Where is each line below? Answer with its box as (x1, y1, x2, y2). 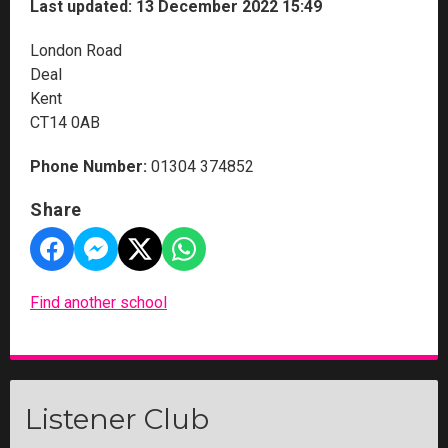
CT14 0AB (30, 112, 100, 132)
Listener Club (25, 401, 209, 436)
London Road (30, 40, 122, 60)
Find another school (30, 292, 167, 312)
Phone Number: (30, 156, 147, 176)
